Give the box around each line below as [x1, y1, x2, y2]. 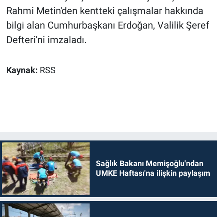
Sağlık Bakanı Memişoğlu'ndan [95, 159, 203, 169]
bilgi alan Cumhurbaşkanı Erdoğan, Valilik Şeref [6, 19, 209, 31]
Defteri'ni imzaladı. [6, 34, 87, 46]
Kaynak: [6, 65, 40, 76]
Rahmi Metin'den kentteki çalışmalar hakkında [6, 5, 203, 17]
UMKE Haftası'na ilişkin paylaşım [95, 169, 210, 178]
